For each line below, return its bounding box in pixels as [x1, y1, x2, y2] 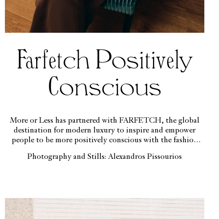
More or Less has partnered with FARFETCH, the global [10, 116, 200, 125]
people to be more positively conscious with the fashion [11, 136, 198, 144]
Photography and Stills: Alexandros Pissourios [27, 153, 182, 161]
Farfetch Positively [17, 48, 193, 74]
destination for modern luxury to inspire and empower [14, 126, 196, 134]
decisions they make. [70, 146, 139, 154]
